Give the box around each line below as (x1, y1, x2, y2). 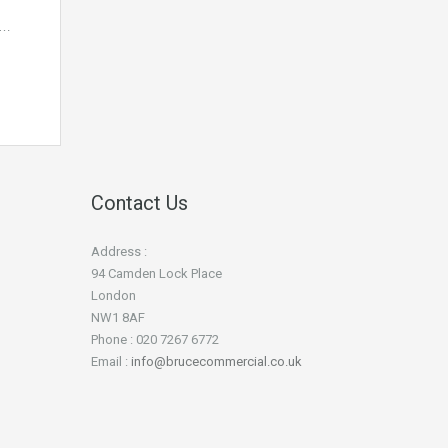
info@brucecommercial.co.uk (131, 354, 302, 369)
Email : (91, 354, 131, 369)
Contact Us (91, 191, 188, 215)
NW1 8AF (91, 310, 145, 325)
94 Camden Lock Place (91, 266, 222, 281)
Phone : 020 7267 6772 (91, 332, 219, 347)
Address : (91, 244, 147, 259)
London (91, 288, 136, 303)
